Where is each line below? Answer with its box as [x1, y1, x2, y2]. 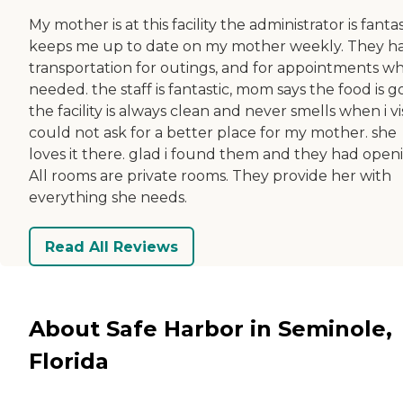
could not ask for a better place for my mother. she [29, 124, 397, 142]
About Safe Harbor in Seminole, [29, 315, 392, 342]
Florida [29, 347, 109, 374]
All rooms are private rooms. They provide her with [29, 167, 391, 185]
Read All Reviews [45, 237, 178, 255]
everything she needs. [29, 189, 187, 207]
